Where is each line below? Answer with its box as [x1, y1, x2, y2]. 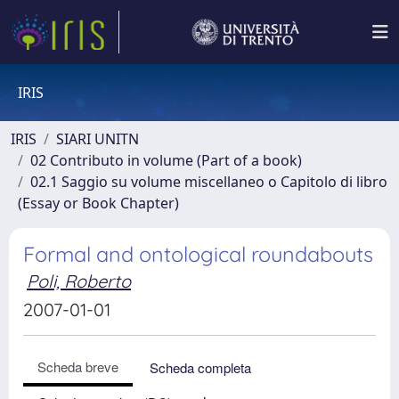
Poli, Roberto [27, 270, 131, 292]
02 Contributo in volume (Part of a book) [30, 151, 302, 170]
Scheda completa [150, 358, 251, 377]
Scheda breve [37, 357, 118, 376]
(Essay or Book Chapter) [18, 193, 179, 213]
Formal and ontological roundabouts [23, 241, 373, 267]
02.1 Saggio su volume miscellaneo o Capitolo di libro [30, 172, 387, 191]
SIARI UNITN [56, 129, 139, 149]
